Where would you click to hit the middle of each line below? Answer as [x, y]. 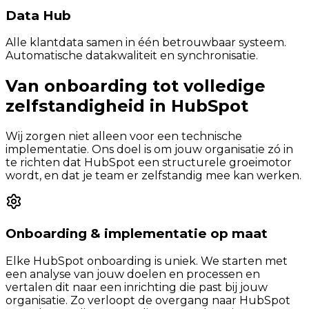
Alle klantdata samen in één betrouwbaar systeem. [146, 43]
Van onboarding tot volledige [136, 86]
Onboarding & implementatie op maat [137, 233]
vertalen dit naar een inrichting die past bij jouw [137, 287]
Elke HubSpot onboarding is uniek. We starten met [147, 261]
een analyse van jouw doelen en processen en [133, 274]
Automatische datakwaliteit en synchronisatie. [132, 56]
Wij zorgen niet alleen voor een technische [124, 137]
